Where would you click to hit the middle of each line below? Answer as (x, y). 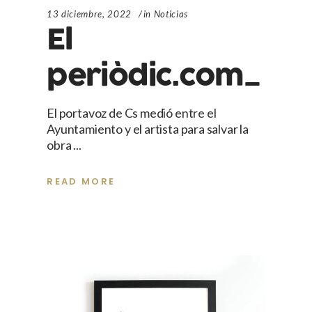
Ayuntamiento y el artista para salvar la (148, 129)
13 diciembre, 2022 (89, 14)
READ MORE (81, 182)
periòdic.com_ (154, 77)
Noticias (171, 14)
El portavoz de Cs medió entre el (132, 113)
